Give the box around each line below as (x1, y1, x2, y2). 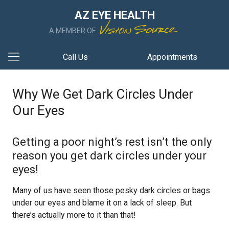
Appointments (147, 52, 198, 62)
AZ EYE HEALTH (74, 9, 155, 21)
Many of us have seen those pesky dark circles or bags (12, 186, 210, 195)
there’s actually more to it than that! (12, 210, 136, 220)
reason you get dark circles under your (12, 149, 207, 162)
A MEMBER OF (49, 27, 97, 35)
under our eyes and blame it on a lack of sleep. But (12, 198, 192, 208)
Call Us (62, 52, 88, 62)
